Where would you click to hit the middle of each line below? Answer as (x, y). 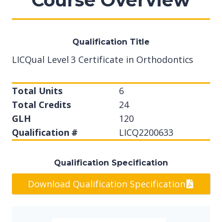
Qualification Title (111, 42)
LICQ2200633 (146, 132)
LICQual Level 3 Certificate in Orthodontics (103, 59)
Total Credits (41, 105)
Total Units (37, 91)
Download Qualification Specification (107, 184)
